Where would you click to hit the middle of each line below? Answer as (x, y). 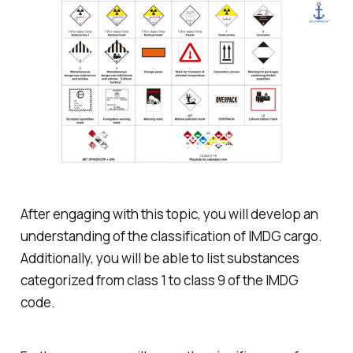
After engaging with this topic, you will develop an (169, 214)
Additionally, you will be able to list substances (160, 258)
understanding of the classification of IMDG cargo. (171, 236)
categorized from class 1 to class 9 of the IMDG (159, 280)
